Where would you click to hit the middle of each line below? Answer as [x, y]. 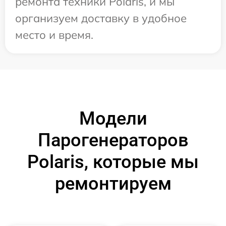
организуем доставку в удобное [101, 18]
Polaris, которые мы [113, 162]
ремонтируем [113, 184]
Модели [113, 119]
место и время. [54, 35]
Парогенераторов [113, 140]
